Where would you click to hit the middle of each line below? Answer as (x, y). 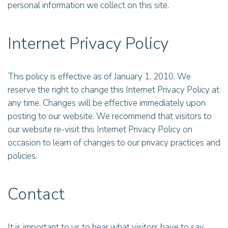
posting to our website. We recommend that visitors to (110, 116)
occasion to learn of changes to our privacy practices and (114, 143)
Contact (36, 194)
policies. (22, 156)
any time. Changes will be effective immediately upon (107, 103)
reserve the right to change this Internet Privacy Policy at (113, 90)
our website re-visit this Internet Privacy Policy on (100, 130)
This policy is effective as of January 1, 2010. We (99, 77)
